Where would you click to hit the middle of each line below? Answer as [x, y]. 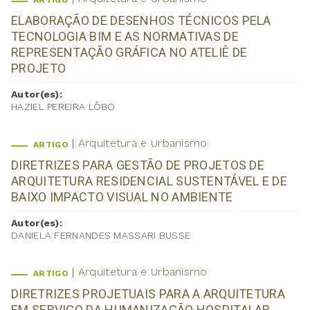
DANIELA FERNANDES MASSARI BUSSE [101, 236]
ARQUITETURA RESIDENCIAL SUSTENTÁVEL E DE [149, 181]
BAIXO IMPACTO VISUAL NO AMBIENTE [122, 197]
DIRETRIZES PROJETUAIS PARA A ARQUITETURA [148, 294]
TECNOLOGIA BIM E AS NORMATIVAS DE [125, 37]
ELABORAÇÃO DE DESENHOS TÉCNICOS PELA [141, 21]
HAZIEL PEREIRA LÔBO [63, 107]
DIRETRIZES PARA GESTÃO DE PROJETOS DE [138, 165]
